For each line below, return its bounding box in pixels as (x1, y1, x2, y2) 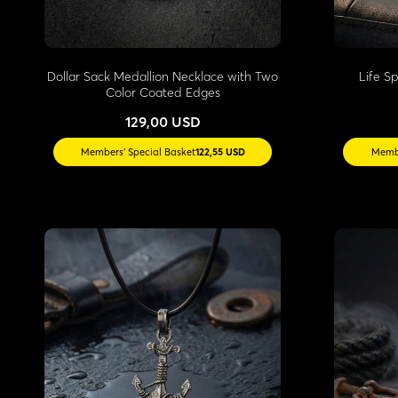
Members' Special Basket (80, 145, 195, 158)
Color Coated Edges (105, 84, 220, 100)
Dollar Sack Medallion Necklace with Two (47, 68, 279, 84)
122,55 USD (195, 145, 245, 158)
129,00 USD (124, 112, 201, 131)
